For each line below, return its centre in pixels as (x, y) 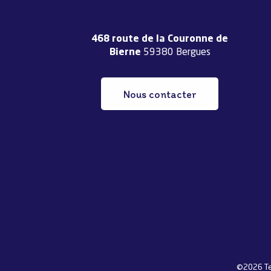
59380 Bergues (175, 53)
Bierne (125, 53)
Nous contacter (160, 94)
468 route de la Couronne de (160, 40)
